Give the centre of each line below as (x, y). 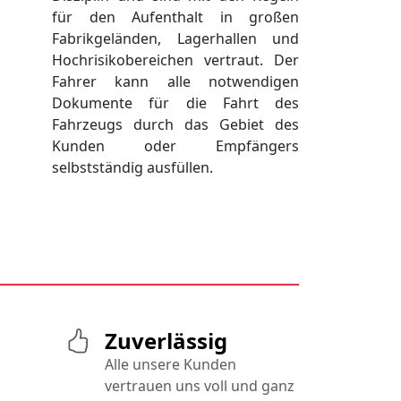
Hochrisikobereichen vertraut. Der (175, 60)
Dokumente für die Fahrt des (175, 103)
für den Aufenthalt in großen (175, 17)
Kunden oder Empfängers (175, 146)
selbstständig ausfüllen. (132, 168)
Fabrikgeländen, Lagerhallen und (175, 39)
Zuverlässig (166, 341)
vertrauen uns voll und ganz (200, 386)
